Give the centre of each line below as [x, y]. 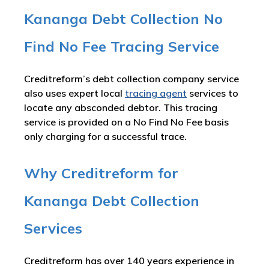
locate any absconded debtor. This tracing [121, 107]
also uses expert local [74, 93]
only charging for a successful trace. [105, 136]
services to [213, 93]
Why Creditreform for [101, 173]
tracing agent [156, 93]
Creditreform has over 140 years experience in [129, 261]
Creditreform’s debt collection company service [131, 79]
